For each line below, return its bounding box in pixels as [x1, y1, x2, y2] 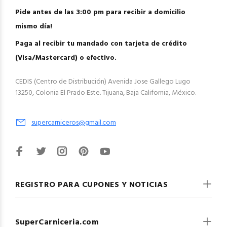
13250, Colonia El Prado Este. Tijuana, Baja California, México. [15, 87, 196, 99]
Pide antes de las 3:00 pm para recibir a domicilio [15, 7, 185, 18]
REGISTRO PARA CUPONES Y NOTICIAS [15, 178, 168, 192]
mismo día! [15, 21, 52, 32]
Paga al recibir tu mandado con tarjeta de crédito [15, 38, 187, 50]
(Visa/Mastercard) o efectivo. [15, 52, 117, 64]
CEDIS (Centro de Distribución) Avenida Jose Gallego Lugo [15, 76, 191, 88]
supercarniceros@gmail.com [31, 117, 116, 129]
